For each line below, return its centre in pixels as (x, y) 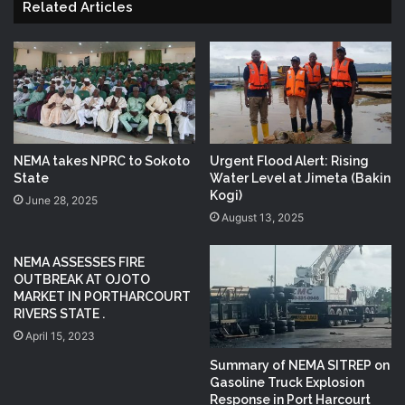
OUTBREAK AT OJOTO (82, 280)
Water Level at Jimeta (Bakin (300, 179)
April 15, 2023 (60, 336)
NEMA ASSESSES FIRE (79, 263)
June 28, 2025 (61, 201)
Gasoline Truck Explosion (287, 382)
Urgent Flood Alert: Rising (289, 161)
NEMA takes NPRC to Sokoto (102, 161)
